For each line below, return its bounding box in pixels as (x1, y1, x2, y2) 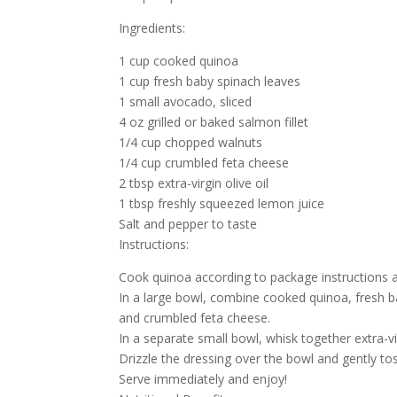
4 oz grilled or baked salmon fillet (119, 113, 309, 130)
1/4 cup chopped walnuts (119, 134, 263, 151)
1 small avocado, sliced (119, 93, 253, 110)
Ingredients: (119, 19, 186, 36)
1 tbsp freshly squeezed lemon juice (119, 195, 325, 212)
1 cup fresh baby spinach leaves (119, 73, 301, 90)
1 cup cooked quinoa (119, 52, 239, 69)
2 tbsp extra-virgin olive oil (119, 175, 269, 191)
